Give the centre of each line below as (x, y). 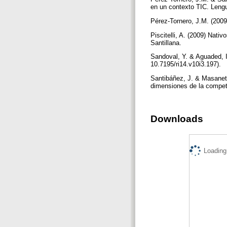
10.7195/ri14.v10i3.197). (187, 64)
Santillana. (167, 43)
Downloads (177, 119)
